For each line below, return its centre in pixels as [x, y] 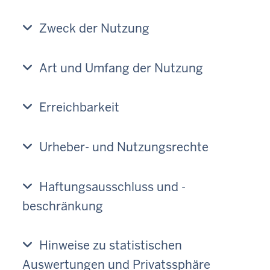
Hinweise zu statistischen [111, 246]
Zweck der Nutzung [94, 29]
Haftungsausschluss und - [112, 187]
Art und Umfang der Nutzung [121, 68]
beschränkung [63, 206]
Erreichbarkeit [79, 108]
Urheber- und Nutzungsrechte [124, 147]
